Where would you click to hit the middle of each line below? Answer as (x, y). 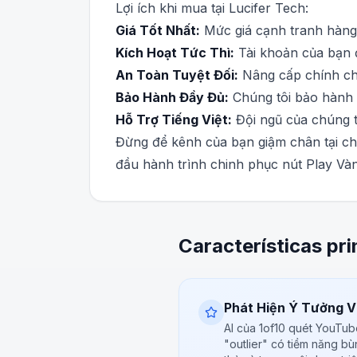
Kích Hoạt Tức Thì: (175, 53)
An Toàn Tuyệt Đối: (177, 75)
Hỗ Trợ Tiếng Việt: (174, 120)
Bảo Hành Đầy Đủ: (172, 97)
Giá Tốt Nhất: (158, 30)
